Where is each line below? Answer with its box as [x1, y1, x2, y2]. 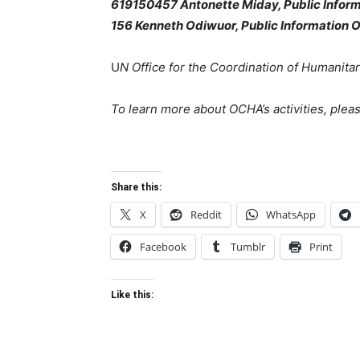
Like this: [111, 289, 153, 301]
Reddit [190, 207, 222, 222]
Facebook [140, 239, 186, 254]
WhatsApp [266, 207, 316, 222]
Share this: [111, 182, 162, 193]
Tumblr [231, 239, 265, 254]
